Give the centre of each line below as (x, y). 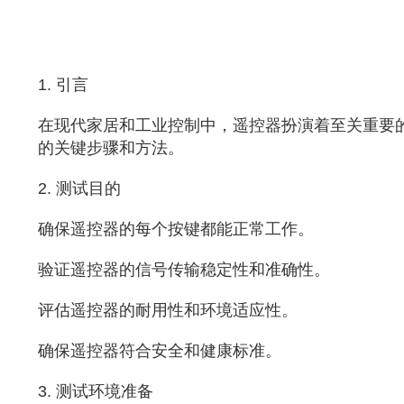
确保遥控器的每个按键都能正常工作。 (175, 229)
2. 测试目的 (79, 188)
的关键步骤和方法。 (110, 147)
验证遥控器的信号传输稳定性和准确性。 (184, 269)
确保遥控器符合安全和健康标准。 (159, 350)
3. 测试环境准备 (95, 391)
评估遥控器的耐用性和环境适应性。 (167, 310)
